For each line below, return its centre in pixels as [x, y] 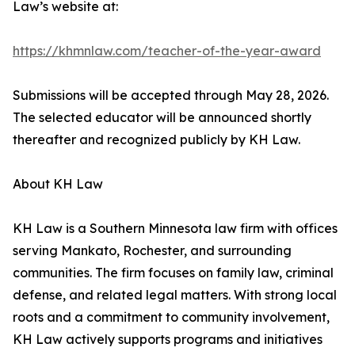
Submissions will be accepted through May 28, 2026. [171, 95]
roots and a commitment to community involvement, [171, 317]
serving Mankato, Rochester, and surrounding [152, 251]
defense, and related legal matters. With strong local [175, 295]
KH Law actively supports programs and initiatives [168, 340]
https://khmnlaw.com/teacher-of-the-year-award [167, 51]
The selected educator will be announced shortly [162, 118]
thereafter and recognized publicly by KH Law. [157, 140]
